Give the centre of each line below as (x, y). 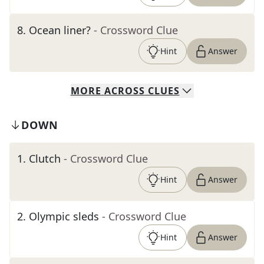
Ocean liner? (60, 30)
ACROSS (124, 91)
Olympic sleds (64, 216)
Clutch (45, 159)
